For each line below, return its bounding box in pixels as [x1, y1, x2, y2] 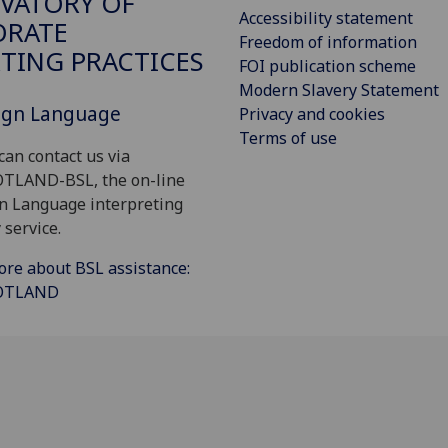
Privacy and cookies [239, 102, 385, 125]
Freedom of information [239, 30, 417, 53]
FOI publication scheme [239, 54, 416, 77]
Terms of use [239, 126, 337, 149]
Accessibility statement [239, 6, 413, 29]
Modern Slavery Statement [239, 78, 439, 101]
